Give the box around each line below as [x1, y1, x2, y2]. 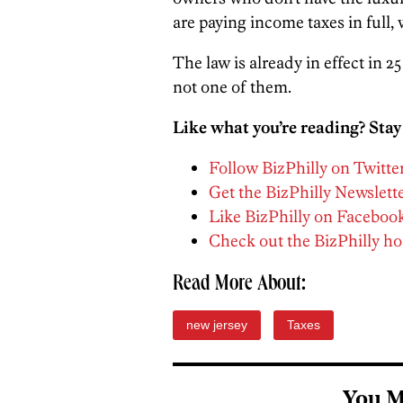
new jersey [186, 317, 247, 332]
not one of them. [173, 76, 291, 97]
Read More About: [173, 273, 306, 296]
